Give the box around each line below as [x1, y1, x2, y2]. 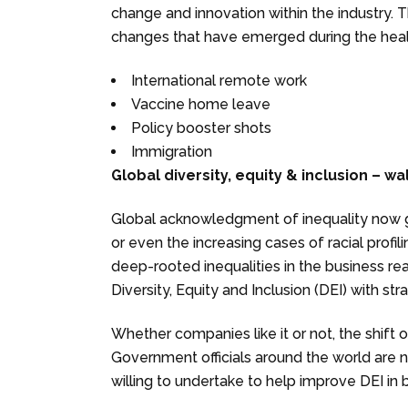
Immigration [131, 142, 212, 160]
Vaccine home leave [131, 95, 270, 113]
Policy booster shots [131, 118, 271, 137]
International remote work [131, 71, 311, 89]
